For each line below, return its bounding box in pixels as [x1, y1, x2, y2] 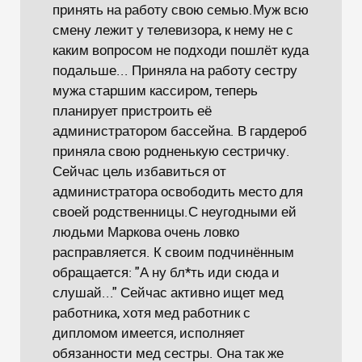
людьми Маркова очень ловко [53, 222, 239, 241]
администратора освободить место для [53, 182, 303, 200]
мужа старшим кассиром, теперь [53, 81, 258, 99]
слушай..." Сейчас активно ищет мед [53, 283, 284, 301]
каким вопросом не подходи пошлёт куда [53, 40, 309, 59]
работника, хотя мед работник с [53, 303, 250, 322]
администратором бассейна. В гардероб [53, 121, 307, 140]
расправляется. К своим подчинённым [53, 242, 294, 261]
